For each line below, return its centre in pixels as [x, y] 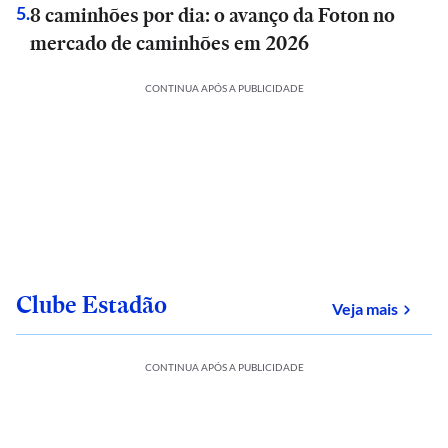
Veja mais [365, 308]
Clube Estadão [91, 304]
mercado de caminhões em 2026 [169, 43]
